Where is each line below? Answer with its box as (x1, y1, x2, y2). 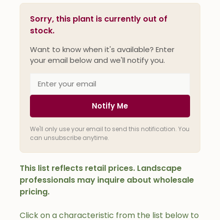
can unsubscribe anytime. (30, 133, 109, 142)
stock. (30, 25, 55, 36)
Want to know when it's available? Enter (30, 44, 174, 55)
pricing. (20, 186, 50, 197)
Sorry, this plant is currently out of (30, 13, 167, 25)
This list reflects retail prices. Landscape (20, 162, 182, 174)
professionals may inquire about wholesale (20, 174, 194, 186)
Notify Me (92, 100, 128, 111)
